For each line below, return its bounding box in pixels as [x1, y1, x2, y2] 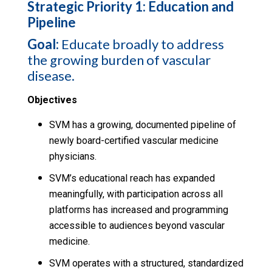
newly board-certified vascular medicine [49, 135, 219, 147]
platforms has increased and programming [49, 204, 228, 216]
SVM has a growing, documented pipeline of [49, 119, 236, 131]
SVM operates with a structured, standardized [49, 257, 243, 270]
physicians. [49, 151, 97, 163]
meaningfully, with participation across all [49, 188, 223, 200]
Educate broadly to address [58, 35, 224, 52]
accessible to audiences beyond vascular [49, 220, 225, 232]
